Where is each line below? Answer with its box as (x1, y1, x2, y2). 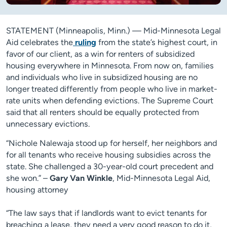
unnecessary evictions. (6, 119, 90, 129)
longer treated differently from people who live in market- (6, 84, 217, 94)
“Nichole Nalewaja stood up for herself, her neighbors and (6, 138, 217, 148)
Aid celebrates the (6, 37, 73, 48)
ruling (73, 37, 96, 48)
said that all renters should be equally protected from (6, 107, 199, 118)
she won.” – (6, 173, 50, 183)
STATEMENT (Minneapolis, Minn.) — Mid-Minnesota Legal (6, 26, 221, 36)
